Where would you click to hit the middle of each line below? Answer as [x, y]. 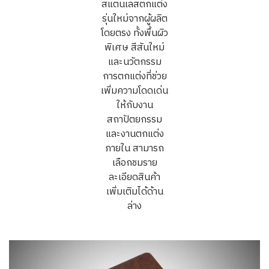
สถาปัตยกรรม [134, 119]
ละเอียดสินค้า [134, 177]
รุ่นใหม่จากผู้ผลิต [134, 19]
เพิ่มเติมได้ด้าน [134, 192]
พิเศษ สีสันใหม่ [134, 47]
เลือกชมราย [134, 163]
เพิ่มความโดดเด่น [134, 91]
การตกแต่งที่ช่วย [134, 76]
